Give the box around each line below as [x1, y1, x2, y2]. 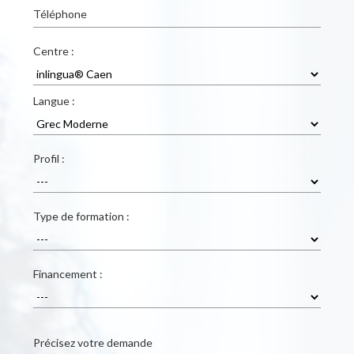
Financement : [33, 267, 103, 281]
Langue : [33, 94, 75, 107]
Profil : [33, 152, 65, 165]
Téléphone [33, 7, 87, 21]
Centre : [33, 44, 74, 58]
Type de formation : [33, 209, 130, 223]
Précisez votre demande [33, 336, 153, 349]
